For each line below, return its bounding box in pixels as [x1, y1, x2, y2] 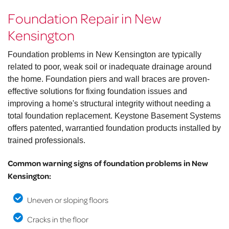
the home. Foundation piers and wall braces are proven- [8, 75, 210, 84]
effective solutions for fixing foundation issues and [8, 87, 187, 96]
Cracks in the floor [27, 214, 88, 225]
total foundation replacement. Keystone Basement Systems [8, 111, 221, 121]
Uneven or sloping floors [27, 195, 108, 205]
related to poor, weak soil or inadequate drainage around [8, 62, 212, 72]
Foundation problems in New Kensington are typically [8, 50, 201, 59]
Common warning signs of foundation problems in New [8, 158, 208, 169]
